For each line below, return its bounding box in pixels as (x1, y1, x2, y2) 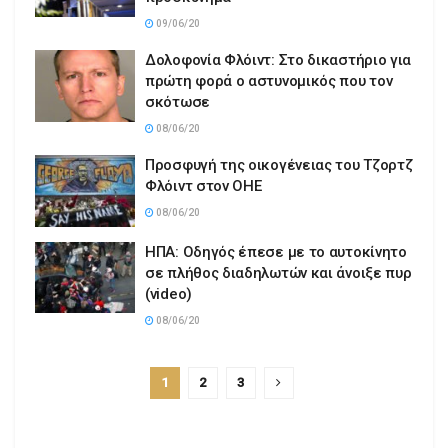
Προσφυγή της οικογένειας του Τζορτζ (145, 156, 413, 175)
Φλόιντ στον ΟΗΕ (145, 177, 262, 196)
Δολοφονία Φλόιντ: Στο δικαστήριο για (145, 51, 412, 70)
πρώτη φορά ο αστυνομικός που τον (145, 72, 393, 91)
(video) (145, 284, 192, 303)
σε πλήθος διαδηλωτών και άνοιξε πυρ (145, 263, 412, 282)
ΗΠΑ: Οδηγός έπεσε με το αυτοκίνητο (145, 242, 407, 261)
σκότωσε (145, 93, 210, 112)
